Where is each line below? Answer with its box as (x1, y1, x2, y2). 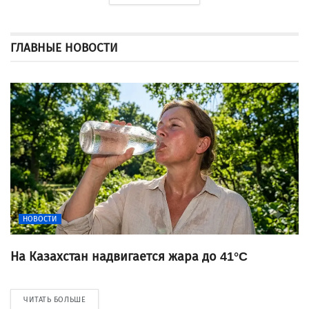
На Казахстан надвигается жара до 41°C (10, 249, 248, 265)
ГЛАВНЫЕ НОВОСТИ (10, 41, 118, 56)
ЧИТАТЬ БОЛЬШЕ (23, 295, 86, 305)
